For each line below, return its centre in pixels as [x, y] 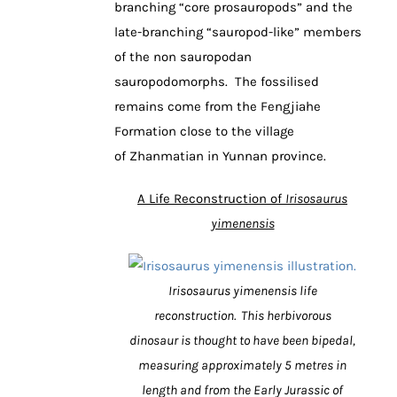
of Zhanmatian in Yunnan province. [220, 156]
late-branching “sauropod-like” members [238, 31]
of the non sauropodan [183, 56]
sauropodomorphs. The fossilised [217, 81]
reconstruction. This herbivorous [242, 315]
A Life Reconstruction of [211, 198]
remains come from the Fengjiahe [218, 106]
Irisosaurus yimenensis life [242, 290]
